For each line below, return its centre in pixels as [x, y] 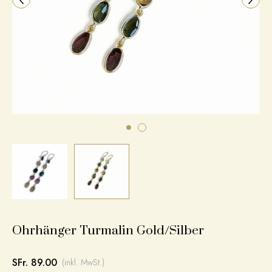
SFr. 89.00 [35, 263]
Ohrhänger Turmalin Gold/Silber [108, 231]
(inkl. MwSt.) [83, 263]
